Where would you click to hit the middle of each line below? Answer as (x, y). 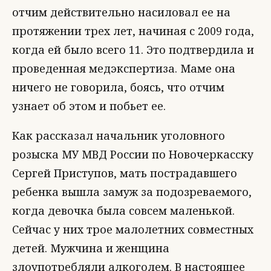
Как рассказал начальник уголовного (119, 135)
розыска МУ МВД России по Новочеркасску (133, 154)
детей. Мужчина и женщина (91, 248)
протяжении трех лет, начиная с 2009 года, (133, 31)
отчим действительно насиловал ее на (121, 12)
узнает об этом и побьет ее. (89, 106)
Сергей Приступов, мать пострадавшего (125, 173)
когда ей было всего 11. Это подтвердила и (133, 50)
